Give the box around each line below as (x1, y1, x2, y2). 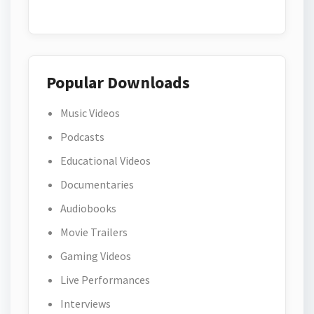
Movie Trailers (60, 225, 128, 239)
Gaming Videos (60, 249, 131, 263)
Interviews (60, 296, 111, 310)
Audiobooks (60, 201, 116, 215)
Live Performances (60, 273, 150, 287)
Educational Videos (60, 153, 151, 168)
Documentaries (60, 177, 134, 191)
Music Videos (60, 106, 120, 120)
